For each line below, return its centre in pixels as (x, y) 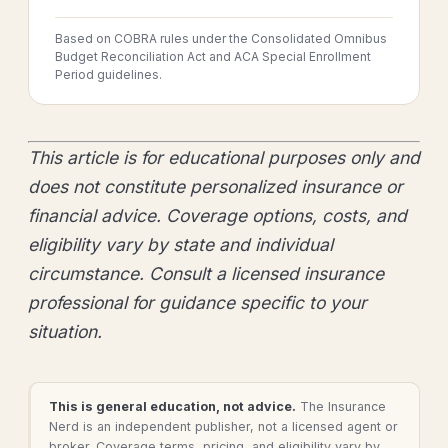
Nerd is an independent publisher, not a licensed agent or (223, 427)
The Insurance (341, 407)
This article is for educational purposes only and (224, 158)
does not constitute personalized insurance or (215, 187)
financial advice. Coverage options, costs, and (217, 216)
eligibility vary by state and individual (180, 245)
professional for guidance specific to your (197, 303)
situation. (65, 332)
